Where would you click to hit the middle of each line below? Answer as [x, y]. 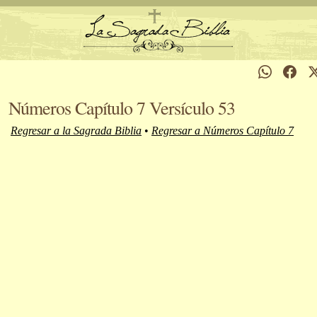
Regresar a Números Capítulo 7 [223, 131]
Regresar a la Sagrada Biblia [76, 131]
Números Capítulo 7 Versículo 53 [122, 108]
